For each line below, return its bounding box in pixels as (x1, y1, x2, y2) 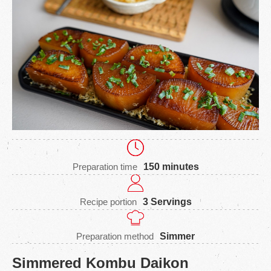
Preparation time (72, 161, 137, 172)
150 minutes (143, 161, 199, 172)
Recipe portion (79, 196, 137, 207)
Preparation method (76, 231, 154, 242)
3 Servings (142, 196, 192, 207)
